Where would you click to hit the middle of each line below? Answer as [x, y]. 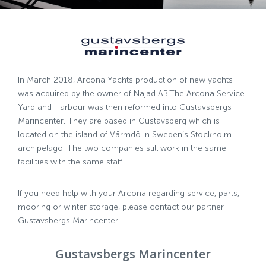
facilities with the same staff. [71, 161]
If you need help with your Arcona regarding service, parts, [129, 193]
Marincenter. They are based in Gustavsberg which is [119, 121]
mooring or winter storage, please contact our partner [121, 207]
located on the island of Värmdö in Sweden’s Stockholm [125, 134]
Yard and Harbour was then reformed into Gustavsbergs [125, 107]
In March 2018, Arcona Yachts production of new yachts [125, 80]
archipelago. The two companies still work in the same [122, 148]
